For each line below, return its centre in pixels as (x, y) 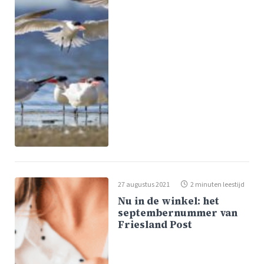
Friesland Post (155, 225)
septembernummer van (178, 213)
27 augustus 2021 (144, 185)
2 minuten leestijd (218, 185)
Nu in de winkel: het (169, 202)
